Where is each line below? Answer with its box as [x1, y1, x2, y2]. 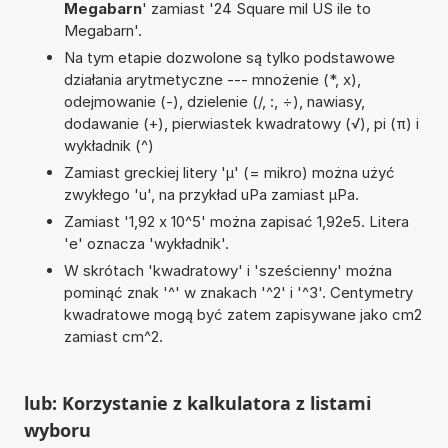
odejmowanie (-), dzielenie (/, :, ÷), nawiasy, [63, 91, 365, 111]
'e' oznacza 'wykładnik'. [63, 233, 229, 253]
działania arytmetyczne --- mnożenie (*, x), [63, 69, 361, 89]
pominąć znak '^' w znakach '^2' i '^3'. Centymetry [63, 282, 413, 302]
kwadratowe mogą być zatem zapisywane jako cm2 [63, 304, 422, 324]
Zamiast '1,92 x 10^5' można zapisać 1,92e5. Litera [63, 211, 409, 231]
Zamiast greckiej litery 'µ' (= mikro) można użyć [63, 162, 395, 182]
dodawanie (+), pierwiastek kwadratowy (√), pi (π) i [63, 113, 419, 133]
